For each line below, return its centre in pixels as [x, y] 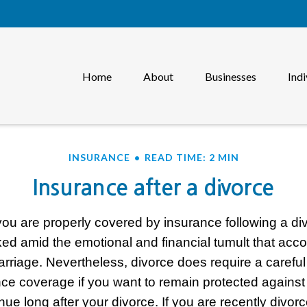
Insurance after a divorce [153, 188]
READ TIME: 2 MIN [192, 157]
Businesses [231, 77]
